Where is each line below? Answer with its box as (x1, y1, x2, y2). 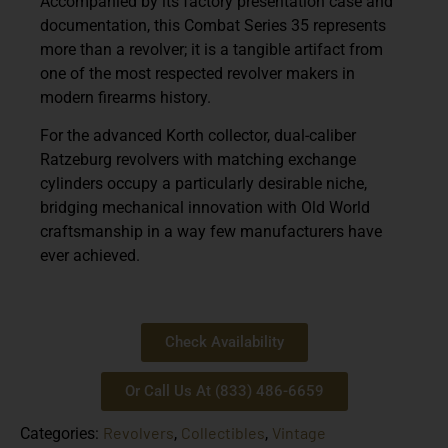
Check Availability (164, 332, 284, 351)
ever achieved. (40, 246, 140, 266)
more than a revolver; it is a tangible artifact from (40, 39, 383, 59)
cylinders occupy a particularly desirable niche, (40, 174, 367, 194)
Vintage (272, 422, 326, 442)
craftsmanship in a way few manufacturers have (40, 222, 382, 242)
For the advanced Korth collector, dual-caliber (40, 126, 356, 146)
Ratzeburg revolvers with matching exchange (40, 150, 356, 170)
